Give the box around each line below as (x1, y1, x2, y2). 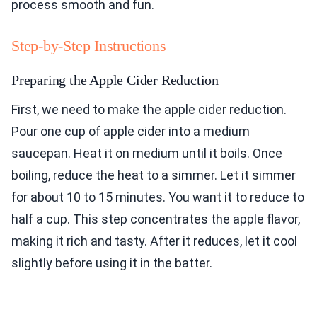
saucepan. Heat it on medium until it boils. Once (11, 146, 282, 161)
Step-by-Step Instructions (11, 37, 166, 55)
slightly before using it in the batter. (11, 255, 212, 271)
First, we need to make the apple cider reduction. (11, 102, 287, 117)
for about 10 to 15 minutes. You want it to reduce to (11, 190, 304, 205)
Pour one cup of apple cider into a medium (11, 124, 250, 139)
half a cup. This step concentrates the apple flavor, (11, 212, 300, 227)
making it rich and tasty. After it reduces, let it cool (11, 234, 297, 249)
